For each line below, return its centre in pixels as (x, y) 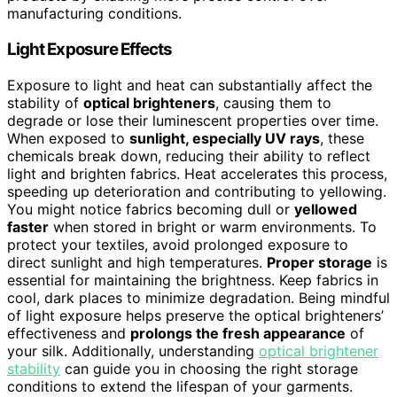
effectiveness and (69, 333)
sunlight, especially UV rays (225, 138)
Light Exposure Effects (90, 49)
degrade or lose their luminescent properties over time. (193, 120)
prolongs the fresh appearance (238, 333)
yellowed (326, 209)
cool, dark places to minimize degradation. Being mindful (198, 297)
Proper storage (319, 262)
